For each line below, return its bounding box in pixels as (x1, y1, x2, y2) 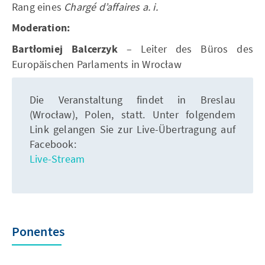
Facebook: (30, 137, 76, 151)
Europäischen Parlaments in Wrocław (12, 57, 182, 71)
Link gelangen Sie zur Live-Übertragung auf (30, 122, 235, 136)
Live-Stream (30, 152, 85, 166)
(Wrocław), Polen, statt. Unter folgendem (30, 108, 235, 121)
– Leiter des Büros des (117, 42, 253, 56)
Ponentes (12, 223, 64, 240)
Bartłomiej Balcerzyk (12, 42, 118, 57)
